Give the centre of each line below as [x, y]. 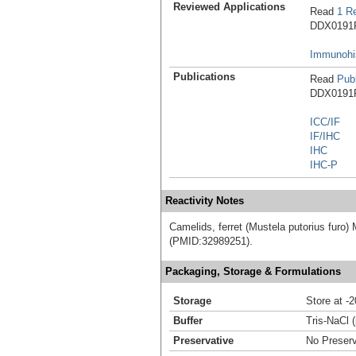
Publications [204, 76]
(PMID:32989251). [211, 241]
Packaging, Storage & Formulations [253, 271]
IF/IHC [325, 136]
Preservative [203, 340]
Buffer [188, 320]
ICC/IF [325, 122]
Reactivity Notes [205, 200]
